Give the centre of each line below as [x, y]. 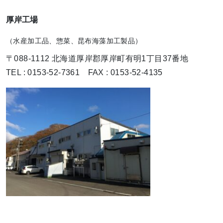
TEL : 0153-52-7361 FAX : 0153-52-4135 [84, 72]
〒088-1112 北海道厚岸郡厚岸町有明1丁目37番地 [97, 58]
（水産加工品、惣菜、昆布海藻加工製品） [74, 41]
